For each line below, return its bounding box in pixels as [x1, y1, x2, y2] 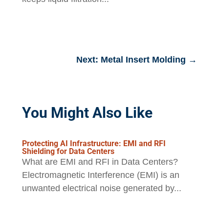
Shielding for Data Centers [22, 147, 114, 156]
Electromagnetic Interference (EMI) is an [22, 170, 179, 180]
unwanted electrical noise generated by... [22, 183, 181, 194]
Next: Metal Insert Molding [76, 55, 186, 65]
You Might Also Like [22, 104, 153, 122]
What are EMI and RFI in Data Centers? [22, 157, 178, 167]
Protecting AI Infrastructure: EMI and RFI [22, 139, 166, 149]
